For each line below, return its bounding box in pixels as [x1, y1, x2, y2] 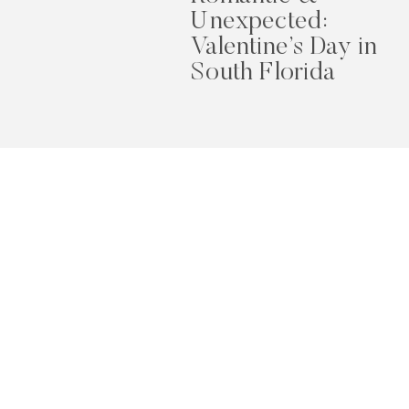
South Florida [190, 59, 337, 86]
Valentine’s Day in [190, 34, 377, 60]
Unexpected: [190, 8, 328, 35]
